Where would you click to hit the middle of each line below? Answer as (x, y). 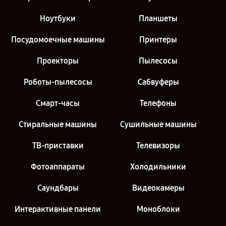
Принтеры (158, 40)
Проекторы (58, 61)
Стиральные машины (58, 124)
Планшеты (158, 18)
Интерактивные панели (58, 209)
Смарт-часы (58, 103)
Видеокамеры (158, 188)
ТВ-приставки (58, 146)
